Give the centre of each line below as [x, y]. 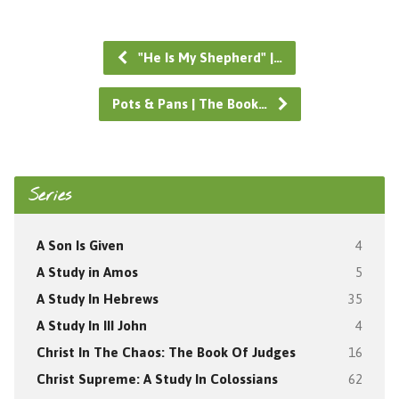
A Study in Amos [87, 272]
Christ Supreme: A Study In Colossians [157, 379]
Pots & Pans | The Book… [191, 103]
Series [49, 195]
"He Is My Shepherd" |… [208, 57]
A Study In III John [91, 325]
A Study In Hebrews [97, 298]
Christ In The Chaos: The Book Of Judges [166, 352]
